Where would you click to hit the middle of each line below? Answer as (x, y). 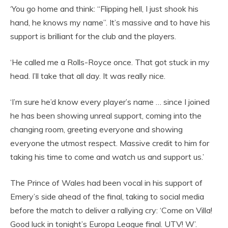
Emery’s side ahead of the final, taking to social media (107, 196)
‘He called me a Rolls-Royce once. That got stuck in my (110, 62)
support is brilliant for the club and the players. (93, 36)
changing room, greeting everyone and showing (96, 129)
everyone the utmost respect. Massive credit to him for (110, 143)
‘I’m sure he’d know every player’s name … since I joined (110, 102)
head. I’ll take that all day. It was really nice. (88, 76)
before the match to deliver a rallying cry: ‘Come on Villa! (111, 210)
